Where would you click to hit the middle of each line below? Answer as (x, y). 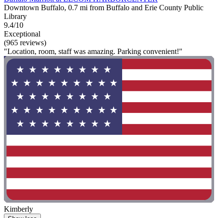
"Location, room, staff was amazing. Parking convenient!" (93, 52)
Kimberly (18, 209)
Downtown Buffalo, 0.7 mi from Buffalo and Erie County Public (104, 8)
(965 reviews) (25, 43)
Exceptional (22, 34)
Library (15, 17)
